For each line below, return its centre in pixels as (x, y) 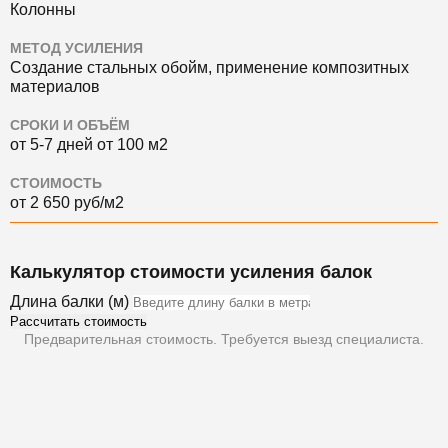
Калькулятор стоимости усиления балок (191, 271)
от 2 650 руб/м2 (67, 202)
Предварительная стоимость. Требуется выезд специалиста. (224, 338)
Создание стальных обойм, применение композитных (209, 67)
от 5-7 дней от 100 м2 (89, 144)
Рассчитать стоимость (78, 321)
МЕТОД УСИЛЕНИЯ (76, 48)
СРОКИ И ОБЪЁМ (70, 125)
